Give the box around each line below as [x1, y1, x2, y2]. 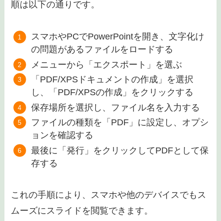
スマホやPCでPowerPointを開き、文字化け [31, 32, 204, 42]
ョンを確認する [31, 130, 93, 141]
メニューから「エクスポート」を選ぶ [31, 59, 182, 70]
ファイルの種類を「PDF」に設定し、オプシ [31, 117, 209, 128]
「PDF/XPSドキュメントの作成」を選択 [31, 74, 193, 85]
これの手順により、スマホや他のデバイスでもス [11, 190, 207, 200]
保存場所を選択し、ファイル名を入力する [31, 102, 200, 112]
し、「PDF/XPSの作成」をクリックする [31, 87, 193, 98]
